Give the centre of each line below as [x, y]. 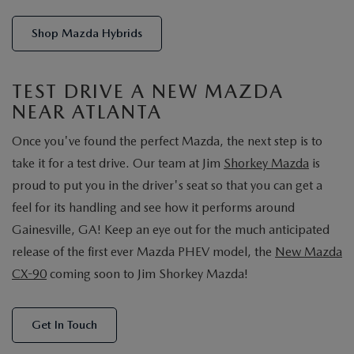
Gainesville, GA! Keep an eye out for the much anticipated [171, 230]
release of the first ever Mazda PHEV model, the [143, 252]
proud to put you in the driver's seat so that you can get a [167, 186]
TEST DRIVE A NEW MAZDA [148, 92]
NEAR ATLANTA [87, 112]
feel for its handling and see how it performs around [153, 208]
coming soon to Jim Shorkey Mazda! [147, 274]
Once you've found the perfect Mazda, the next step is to [167, 141]
